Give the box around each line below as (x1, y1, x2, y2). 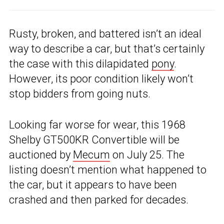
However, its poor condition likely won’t (9, 72, 193, 85)
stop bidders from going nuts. (9, 87, 150, 100)
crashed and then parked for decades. (9, 193, 188, 206)
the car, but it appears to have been (9, 178, 177, 191)
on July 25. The (110, 148, 184, 161)
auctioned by (9, 148, 73, 161)
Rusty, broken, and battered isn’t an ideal (9, 27, 201, 40)
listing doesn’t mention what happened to (9, 163, 206, 176)
